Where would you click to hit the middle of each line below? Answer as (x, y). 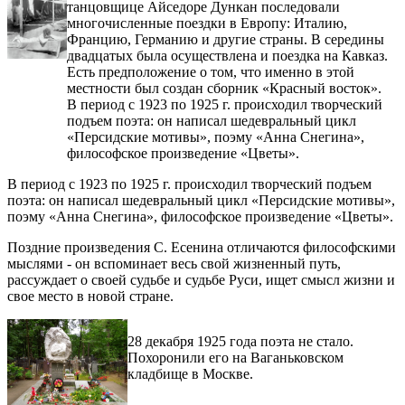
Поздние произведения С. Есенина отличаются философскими (202, 248)
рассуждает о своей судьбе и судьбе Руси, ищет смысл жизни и (201, 280)
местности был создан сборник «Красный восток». (225, 89)
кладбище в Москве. (191, 374)
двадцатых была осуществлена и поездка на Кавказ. (228, 56)
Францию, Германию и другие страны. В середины (226, 40)
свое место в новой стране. (90, 297)
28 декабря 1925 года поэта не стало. (241, 342)
